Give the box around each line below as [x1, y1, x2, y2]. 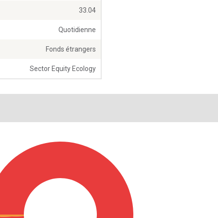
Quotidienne [58, 26, 96, 34]
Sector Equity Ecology [30, 65, 96, 73]
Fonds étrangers [46, 45, 96, 54]
